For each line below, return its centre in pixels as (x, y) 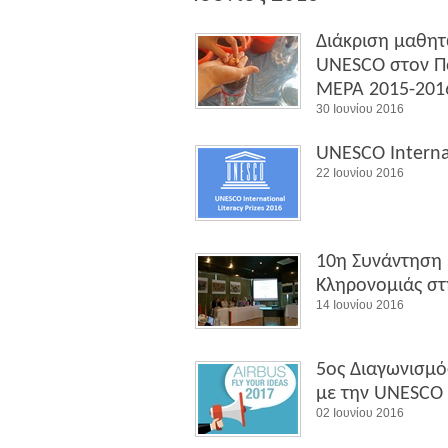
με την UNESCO (379, 394)
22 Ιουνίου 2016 (360, 173)
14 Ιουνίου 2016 (360, 305)
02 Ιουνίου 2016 (360, 413)
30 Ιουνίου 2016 (360, 109)
